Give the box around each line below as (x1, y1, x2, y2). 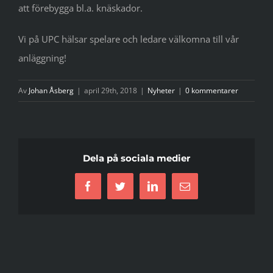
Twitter (119, 185, 150, 196)
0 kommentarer (185, 85, 238, 96)
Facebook (87, 185, 129, 196)
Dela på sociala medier (83, 152, 190, 164)
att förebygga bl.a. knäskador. (18, 2, 143, 14)
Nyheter (147, 85, 175, 96)
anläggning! (18, 52, 66, 64)
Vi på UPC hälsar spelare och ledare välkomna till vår (18, 33, 239, 45)
